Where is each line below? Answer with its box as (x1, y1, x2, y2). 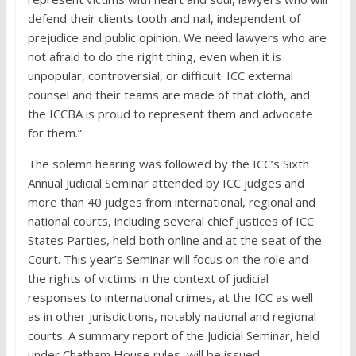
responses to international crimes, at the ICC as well (27, 289, 313, 306)
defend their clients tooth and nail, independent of (27, 10, 300, 27)
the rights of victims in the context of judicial (27, 270, 269, 287)
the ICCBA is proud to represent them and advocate (27, 106, 313, 122)
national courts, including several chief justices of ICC (27, 213, 314, 230)
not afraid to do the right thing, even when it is (27, 48, 281, 65)
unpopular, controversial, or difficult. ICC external (27, 68, 293, 84)
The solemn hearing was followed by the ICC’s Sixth (27, 156, 309, 172)
